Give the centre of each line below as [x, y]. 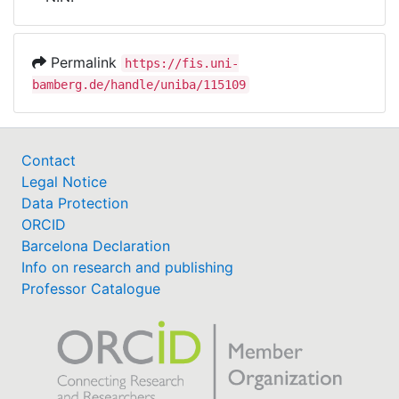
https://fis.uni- [182, 63]
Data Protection [75, 203]
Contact [49, 160]
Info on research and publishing [127, 267]
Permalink [84, 62]
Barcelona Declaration [96, 246]
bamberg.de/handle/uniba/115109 [139, 85]
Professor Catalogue [91, 289]
